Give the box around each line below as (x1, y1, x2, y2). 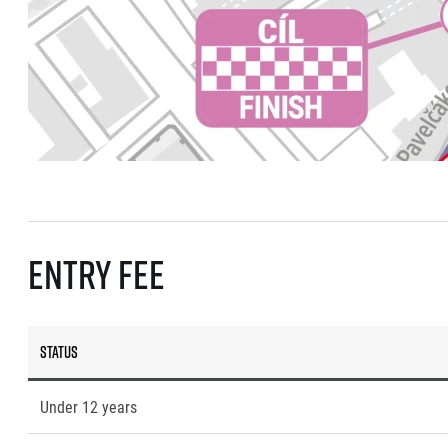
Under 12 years (40, 396, 137, 418)
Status (40, 341, 78, 364)
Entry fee (28, 247, 165, 302)
